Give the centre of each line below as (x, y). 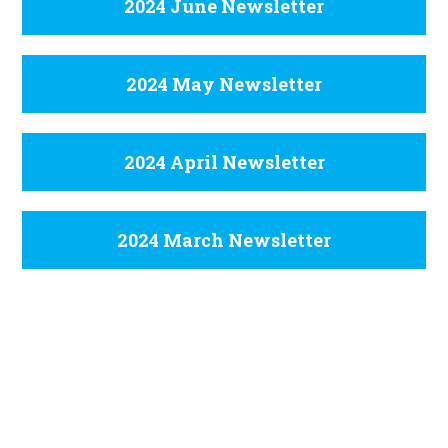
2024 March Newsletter (224, 239)
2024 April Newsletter (224, 161)
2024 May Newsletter (224, 83)
